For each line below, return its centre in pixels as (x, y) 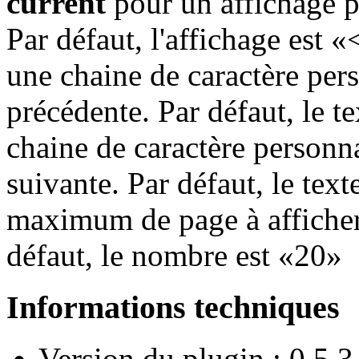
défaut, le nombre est (142, 255)
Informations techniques (173, 307)
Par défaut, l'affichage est (169, 38)
